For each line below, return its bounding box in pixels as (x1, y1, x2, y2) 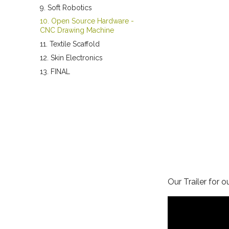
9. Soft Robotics (40, 3, 92, 12)
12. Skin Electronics (40, 53, 103, 62)
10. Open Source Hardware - (40, 17, 134, 26)
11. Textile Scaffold (40, 40, 100, 48)
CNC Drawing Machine (40, 26, 114, 35)
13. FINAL (40, 67, 70, 76)
